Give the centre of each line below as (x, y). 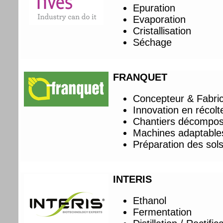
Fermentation (163, 212)
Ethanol (150, 200)
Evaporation (160, 19)
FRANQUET (140, 77)
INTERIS (133, 179)
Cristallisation (162, 31)
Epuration (154, 8)
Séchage (153, 42)
